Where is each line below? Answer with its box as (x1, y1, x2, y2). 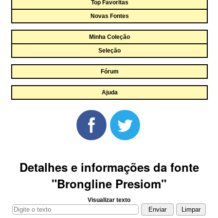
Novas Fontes (90, 13, 129, 19)
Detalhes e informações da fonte (19, 159, 199, 175)
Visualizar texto (88, 197, 130, 203)
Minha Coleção (89, 34, 130, 40)
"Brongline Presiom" (52, 175, 166, 192)
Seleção (98, 47, 121, 54)
